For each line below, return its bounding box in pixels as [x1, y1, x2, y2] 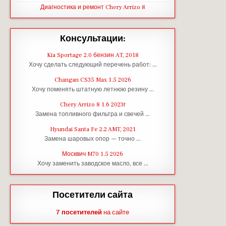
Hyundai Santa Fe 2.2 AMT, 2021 [49, 126, 136, 133]
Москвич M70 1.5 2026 [62, 150, 123, 158]
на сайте [102, 208, 129, 216]
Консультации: [60, 33, 126, 44]
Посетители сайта [52, 189, 133, 201]
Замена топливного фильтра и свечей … [35, 110, 150, 118]
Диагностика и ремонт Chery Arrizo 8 [40, 4, 145, 11]
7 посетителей [56, 208, 102, 216]
